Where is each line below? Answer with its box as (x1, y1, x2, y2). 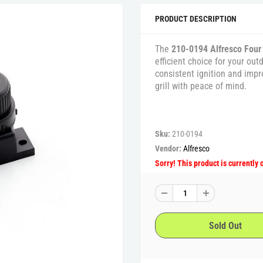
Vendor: (155, 144, 183, 153)
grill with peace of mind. (155, 80, 247, 92)
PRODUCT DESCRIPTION (155, 14, 237, 23)
